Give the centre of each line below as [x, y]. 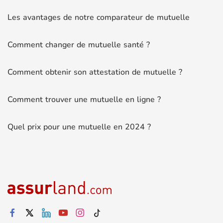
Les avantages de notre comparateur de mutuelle [99, 17]
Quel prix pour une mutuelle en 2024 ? [79, 127]
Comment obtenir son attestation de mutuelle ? [95, 72]
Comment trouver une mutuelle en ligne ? [84, 99]
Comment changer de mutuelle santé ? [79, 45]
